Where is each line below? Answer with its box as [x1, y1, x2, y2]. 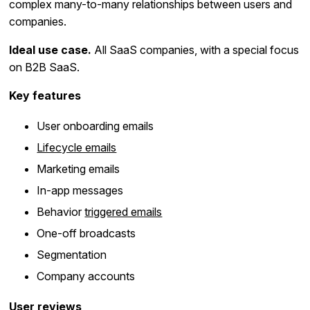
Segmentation [37, 248, 107, 262]
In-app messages [37, 183, 124, 198]
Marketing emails [37, 162, 120, 176]
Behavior [37, 205, 85, 219]
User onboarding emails [37, 119, 154, 134]
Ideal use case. [9, 43, 92, 57]
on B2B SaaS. [9, 60, 80, 75]
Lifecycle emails [37, 140, 117, 155]
